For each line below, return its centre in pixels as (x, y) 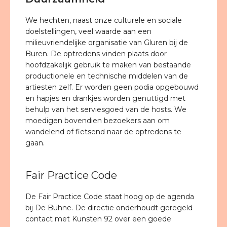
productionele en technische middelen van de (107, 76)
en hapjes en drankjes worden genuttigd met (105, 98)
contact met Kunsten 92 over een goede (98, 219)
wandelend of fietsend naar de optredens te (103, 132)
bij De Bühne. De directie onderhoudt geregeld (109, 208)
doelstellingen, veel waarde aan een (88, 31)
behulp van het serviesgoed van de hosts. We (106, 109)
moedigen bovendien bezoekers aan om (98, 121)
